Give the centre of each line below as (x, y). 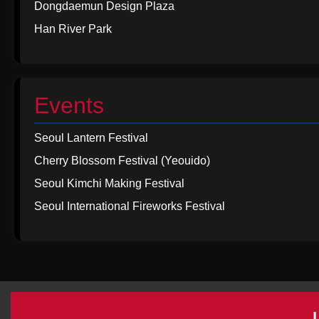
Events (69, 105)
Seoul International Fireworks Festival (130, 206)
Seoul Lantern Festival (91, 138)
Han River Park (73, 29)
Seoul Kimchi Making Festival (109, 183)
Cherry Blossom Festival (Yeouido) (122, 161)
